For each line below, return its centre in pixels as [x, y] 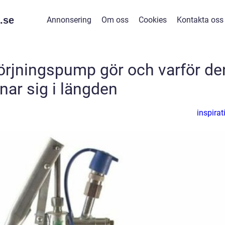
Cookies [152, 20]
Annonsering [69, 20]
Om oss [115, 20]
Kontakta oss [200, 20]
